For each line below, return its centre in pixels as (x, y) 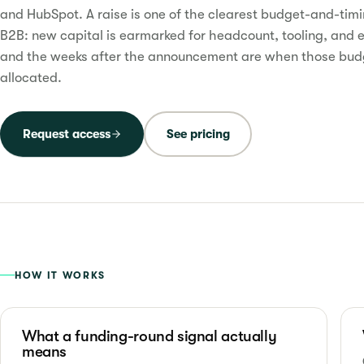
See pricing (198, 134)
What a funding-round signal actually (149, 336)
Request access (66, 134)
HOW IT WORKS (61, 275)
